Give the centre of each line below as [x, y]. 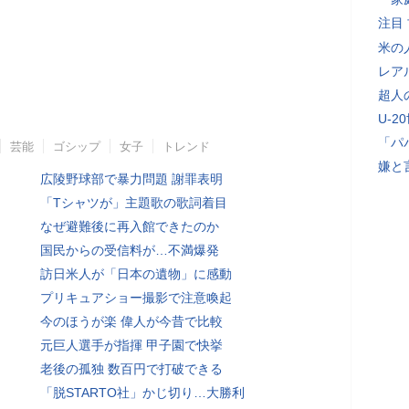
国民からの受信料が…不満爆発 [130, 250]
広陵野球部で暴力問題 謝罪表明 [131, 179]
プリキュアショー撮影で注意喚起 [136, 298]
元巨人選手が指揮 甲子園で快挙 [131, 345]
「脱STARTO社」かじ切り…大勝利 [142, 393]
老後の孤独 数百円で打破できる [131, 369]
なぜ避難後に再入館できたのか [130, 226]
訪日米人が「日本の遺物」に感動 [136, 274]
